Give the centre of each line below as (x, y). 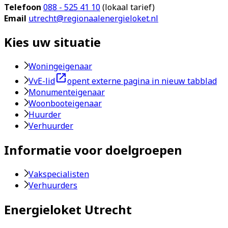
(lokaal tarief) (127, 7)
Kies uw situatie (52, 42)
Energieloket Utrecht (68, 210)
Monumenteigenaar (67, 92)
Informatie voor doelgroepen (93, 150)
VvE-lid (42, 81)
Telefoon (24, 7)
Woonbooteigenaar (65, 104)
